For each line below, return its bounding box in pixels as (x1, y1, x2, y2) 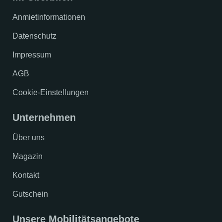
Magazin (12, 152, 43, 161)
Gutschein (12, 190, 48, 198)
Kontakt (12, 171, 39, 179)
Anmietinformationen (12, 13, 85, 21)
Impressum (12, 51, 51, 59)
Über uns (12, 133, 45, 142)
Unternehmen (12, 112, 76, 123)
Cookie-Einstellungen (12, 88, 89, 97)
